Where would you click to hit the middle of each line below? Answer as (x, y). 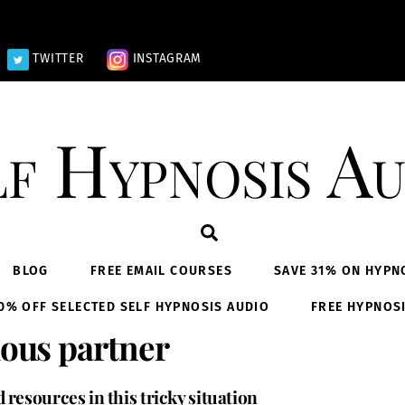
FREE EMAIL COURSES (161, 271)
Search (242, 232)
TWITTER (56, 59)
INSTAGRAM (165, 59)
